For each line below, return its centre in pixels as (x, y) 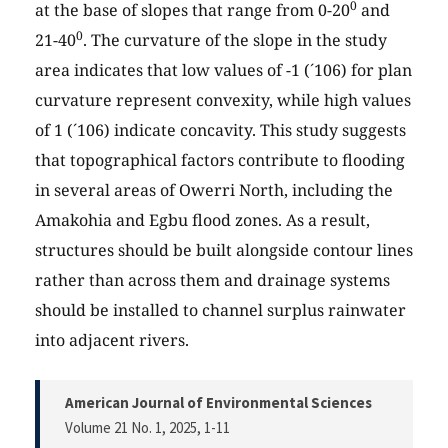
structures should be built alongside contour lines (224, 250)
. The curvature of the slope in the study (235, 40)
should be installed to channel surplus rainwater (220, 310)
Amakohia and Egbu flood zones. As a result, (202, 220)
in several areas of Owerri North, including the (214, 190)
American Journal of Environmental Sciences (218, 403)
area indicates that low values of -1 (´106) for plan (223, 70)
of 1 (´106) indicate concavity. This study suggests (220, 130)
